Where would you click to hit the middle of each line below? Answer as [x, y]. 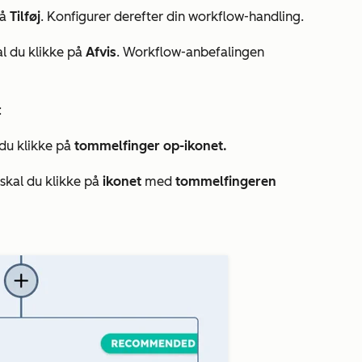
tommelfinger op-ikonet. [151, 146]
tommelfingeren [226, 181]
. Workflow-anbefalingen [190, 52]
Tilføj [25, 17]
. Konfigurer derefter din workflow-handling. [172, 17]
